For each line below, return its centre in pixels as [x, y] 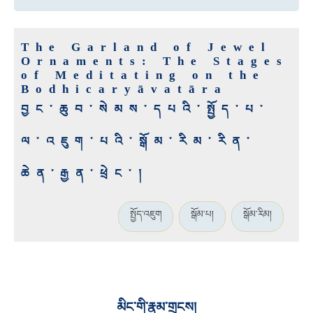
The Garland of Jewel [146, 48]
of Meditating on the [143, 75]
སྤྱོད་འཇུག [146, 214]
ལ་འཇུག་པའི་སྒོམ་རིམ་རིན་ [139, 142]
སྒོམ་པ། [202, 214]
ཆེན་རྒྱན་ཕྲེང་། [85, 174]
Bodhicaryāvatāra [124, 89]
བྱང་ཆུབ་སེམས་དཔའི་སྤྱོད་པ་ [145, 110]
